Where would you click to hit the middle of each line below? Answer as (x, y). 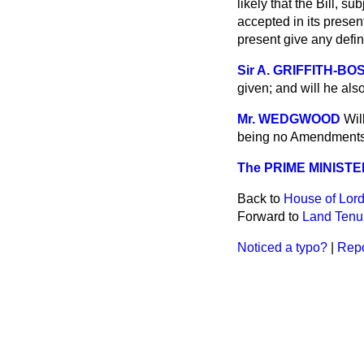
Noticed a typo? (282, 247)
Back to (260, 199)
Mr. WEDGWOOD (289, 119)
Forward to (270, 217)
